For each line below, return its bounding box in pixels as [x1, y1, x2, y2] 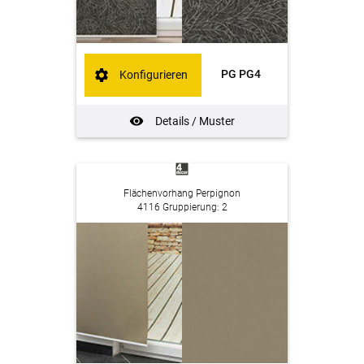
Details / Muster [154, 114, 235, 128]
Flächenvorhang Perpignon [123, 187, 240, 199]
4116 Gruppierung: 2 [136, 201, 227, 213]
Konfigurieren [119, 68, 188, 82]
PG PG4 [220, 67, 261, 80]
